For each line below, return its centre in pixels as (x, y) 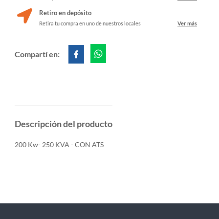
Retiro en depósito (65, 13)
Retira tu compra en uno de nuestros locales (90, 23)
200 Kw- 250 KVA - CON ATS (59, 145)
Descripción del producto (64, 124)
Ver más (187, 23)
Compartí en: (38, 54)
